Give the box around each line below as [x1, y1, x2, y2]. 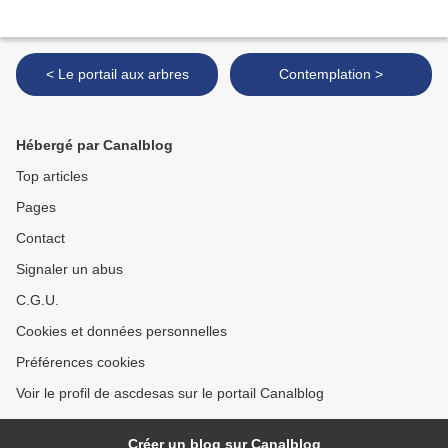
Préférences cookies [16, 354, 145, 371]
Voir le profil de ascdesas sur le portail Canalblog [16, 385, 324, 402]
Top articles [16, 168, 88, 185]
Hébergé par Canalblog [16, 137, 173, 154]
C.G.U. [16, 292, 59, 309]
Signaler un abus [16, 261, 123, 278]
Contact [16, 230, 65, 247]
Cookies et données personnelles [16, 323, 227, 340]
